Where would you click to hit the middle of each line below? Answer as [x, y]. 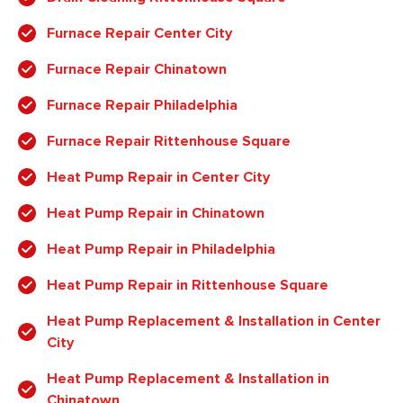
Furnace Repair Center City [139, 33]
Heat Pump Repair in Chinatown [156, 213]
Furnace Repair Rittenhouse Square [169, 141]
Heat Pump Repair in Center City [158, 177]
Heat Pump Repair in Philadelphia [161, 249]
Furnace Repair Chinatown [137, 69]
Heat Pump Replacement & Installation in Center [214, 321]
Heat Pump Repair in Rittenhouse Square [188, 285]
